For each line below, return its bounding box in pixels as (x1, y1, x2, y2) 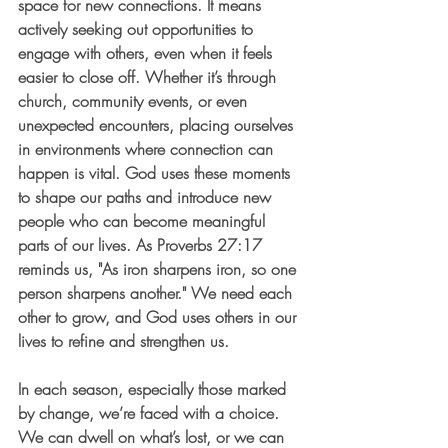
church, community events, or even (18, 90, 252, 113)
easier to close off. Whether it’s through (18, 66, 281, 89)
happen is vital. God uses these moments (18, 162, 295, 185)
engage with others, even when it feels (18, 42, 277, 65)
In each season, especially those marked (18, 378, 291, 401)
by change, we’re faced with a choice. (18, 402, 284, 425)
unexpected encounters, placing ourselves (18, 114, 298, 137)
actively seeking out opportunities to (18, 18, 258, 41)
